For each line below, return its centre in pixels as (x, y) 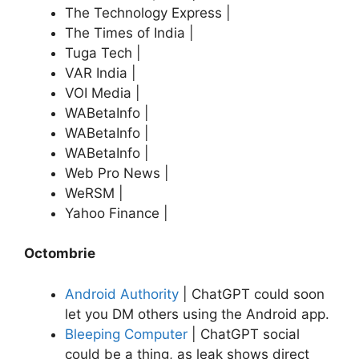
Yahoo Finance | (117, 213)
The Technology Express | (148, 12)
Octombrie (60, 254)
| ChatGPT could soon (252, 294)
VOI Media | (103, 93)
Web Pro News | (117, 173)
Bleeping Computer (126, 334)
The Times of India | (129, 32)
